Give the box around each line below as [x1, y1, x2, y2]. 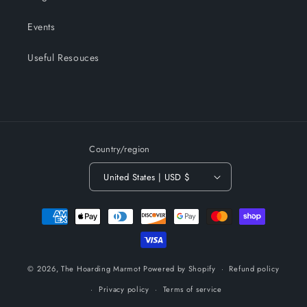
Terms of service [162, 284, 222, 295]
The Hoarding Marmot [61, 262, 141, 274]
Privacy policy [98, 284, 149, 295]
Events [27, 20, 56, 34]
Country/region [89, 143, 150, 156]
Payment [23, 202, 64, 217]
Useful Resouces [27, 51, 99, 64]
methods [23, 221, 64, 236]
